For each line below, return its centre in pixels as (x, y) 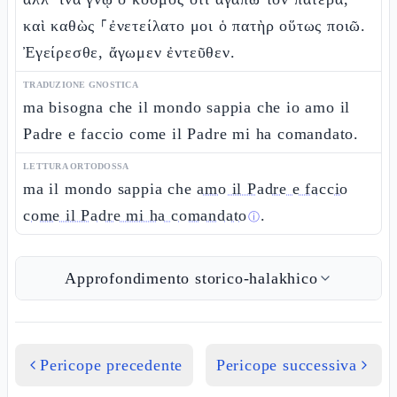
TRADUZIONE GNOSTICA (81, 85)
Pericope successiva (286, 365)
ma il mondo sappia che (110, 189)
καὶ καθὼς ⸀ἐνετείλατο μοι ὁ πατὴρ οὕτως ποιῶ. (195, 26)
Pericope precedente (112, 365)
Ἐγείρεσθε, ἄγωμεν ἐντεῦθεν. (129, 52)
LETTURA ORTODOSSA (76, 166)
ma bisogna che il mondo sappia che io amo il (187, 107)
